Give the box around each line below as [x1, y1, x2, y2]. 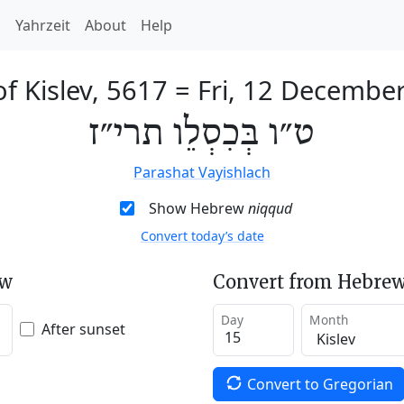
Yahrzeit [15, 15, 70, 35]
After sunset [41, 318, 125, 339]
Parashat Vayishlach [133, 162, 271, 182]
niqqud [247, 198, 292, 218]
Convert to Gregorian [246, 373, 393, 394]
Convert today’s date [140, 227, 264, 244]
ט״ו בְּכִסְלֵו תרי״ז [89, 113, 315, 156]
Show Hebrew [148, 198, 248, 218]
